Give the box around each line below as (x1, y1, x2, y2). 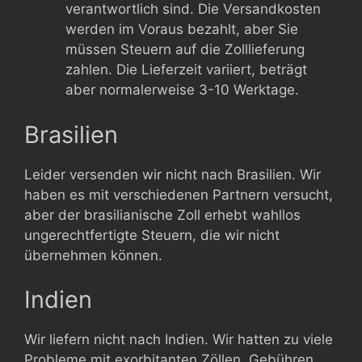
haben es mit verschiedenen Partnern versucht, (24, 186, 333, 203)
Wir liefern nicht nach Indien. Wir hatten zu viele (24, 331, 333, 347)
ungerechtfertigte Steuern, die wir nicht (24, 226, 280, 243)
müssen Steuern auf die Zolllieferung (65, 41, 305, 57)
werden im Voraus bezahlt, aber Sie (65, 21, 298, 37)
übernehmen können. (24, 246, 162, 263)
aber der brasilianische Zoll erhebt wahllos (24, 206, 301, 223)
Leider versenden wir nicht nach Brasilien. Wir (24, 166, 321, 183)
